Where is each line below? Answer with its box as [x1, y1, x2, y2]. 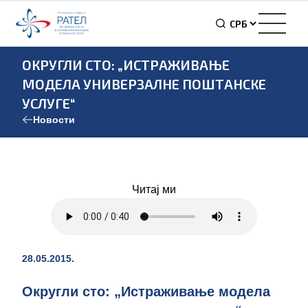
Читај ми [131, 184, 176, 195]
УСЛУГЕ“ [22, 95, 76, 111]
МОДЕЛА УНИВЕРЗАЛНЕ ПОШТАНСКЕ [22, 76, 266, 92]
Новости [33, 114, 75, 125]
